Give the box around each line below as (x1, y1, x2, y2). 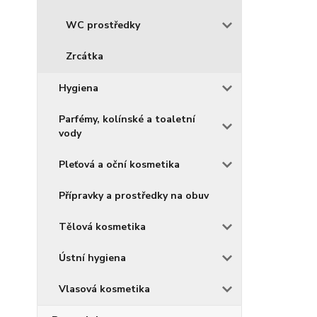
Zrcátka (66, 50, 103, 63)
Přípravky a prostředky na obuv (59, 189, 209, 202)
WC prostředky (66, 18, 140, 32)
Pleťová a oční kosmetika (59, 158, 180, 171)
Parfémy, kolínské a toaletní (59, 113, 195, 126)
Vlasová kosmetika (59, 282, 150, 296)
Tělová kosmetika (59, 220, 146, 234)
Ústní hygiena (59, 251, 126, 265)
